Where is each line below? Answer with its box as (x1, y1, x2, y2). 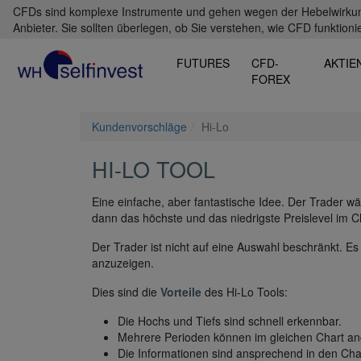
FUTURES (176, 55, 230, 71)
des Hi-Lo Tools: (201, 284, 288, 301)
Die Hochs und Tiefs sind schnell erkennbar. (118, 313, 342, 330)
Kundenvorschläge (92, 118, 187, 135)
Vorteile (160, 284, 201, 301)
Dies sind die (92, 284, 160, 301)
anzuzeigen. (92, 255, 154, 272)
